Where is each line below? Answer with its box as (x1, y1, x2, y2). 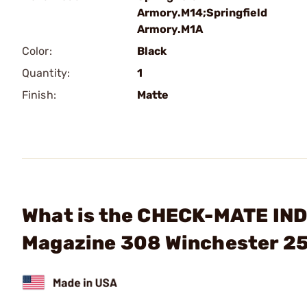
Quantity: (22, 66, 70, 79)
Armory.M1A (137, 23, 203, 36)
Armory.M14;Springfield (137, 6, 267, 19)
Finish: (22, 88, 56, 101)
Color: (22, 45, 52, 58)
